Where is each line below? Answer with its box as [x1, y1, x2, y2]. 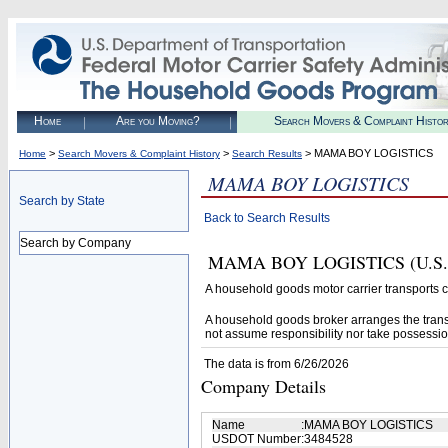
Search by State [19, 194, 105, 208]
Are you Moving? [115, 114, 200, 128]
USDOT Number [212, 432, 301, 446]
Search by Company [20, 236, 131, 250]
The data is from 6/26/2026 [204, 357, 349, 371]
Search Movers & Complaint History [58, 148, 220, 159]
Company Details [201, 374, 326, 398]
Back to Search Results [204, 211, 330, 225]
